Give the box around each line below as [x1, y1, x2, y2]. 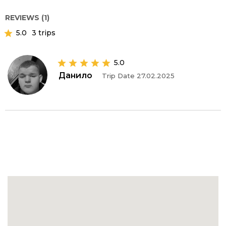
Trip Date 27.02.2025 [102, 72, 175, 80]
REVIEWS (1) [5, 13, 49, 22]
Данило [59, 71, 92, 80]
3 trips [32, 28, 55, 37]
